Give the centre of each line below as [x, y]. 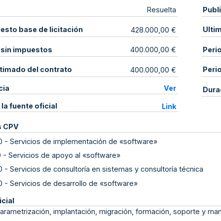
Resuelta [162, 10]
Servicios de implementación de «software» [84, 141]
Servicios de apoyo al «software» [64, 155]
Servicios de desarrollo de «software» [74, 183]
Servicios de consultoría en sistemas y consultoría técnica [107, 169]
